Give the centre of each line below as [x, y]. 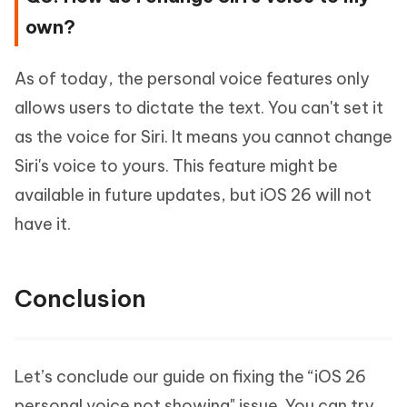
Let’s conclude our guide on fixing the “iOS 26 [190, 377]
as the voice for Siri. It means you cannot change [203, 137]
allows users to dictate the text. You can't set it [199, 108]
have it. [43, 224]
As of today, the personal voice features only [192, 79]
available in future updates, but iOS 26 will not [193, 195]
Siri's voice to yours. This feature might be [176, 166]
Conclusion [80, 299]
